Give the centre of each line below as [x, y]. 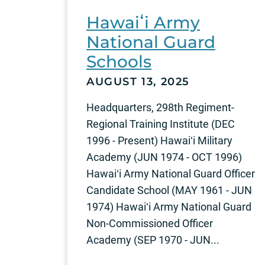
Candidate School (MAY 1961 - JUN [169, 190]
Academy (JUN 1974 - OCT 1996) [164, 157]
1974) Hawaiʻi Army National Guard [169, 206]
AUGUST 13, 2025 [138, 81]
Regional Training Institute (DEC [161, 124]
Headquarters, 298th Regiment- [160, 107]
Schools [119, 61]
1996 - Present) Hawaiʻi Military [159, 140]
